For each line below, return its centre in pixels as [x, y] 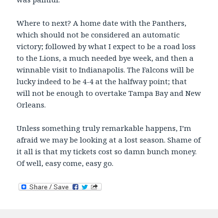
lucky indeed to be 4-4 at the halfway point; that [102, 82]
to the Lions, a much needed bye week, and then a [105, 58]
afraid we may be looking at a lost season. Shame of [109, 140]
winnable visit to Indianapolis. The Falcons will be [106, 70]
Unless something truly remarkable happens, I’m [104, 128]
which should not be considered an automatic [98, 35]
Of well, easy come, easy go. [65, 163]
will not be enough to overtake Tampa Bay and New [109, 93]
